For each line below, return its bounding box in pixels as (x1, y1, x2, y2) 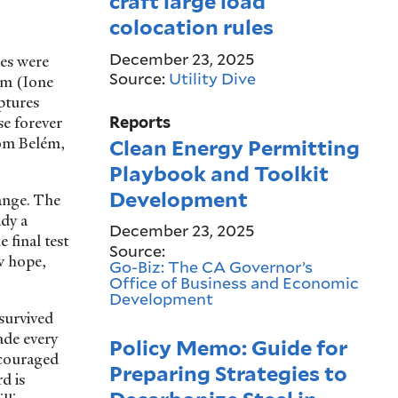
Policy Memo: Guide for (108, 334, 347, 361)
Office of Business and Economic (108, 271, 359, 293)
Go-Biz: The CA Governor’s (108, 255, 313, 277)
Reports (108, 113, 171, 132)
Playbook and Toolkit (108, 160, 329, 187)
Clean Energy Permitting (108, 134, 360, 161)
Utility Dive (168, 68, 256, 90)
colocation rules (108, 13, 274, 40)
